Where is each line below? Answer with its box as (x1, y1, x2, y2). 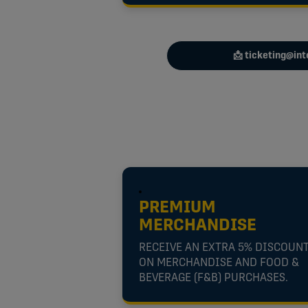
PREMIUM (139, 199, 216, 217)
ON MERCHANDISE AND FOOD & (139, 257, 299, 269)
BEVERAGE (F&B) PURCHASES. (139, 272, 288, 284)
